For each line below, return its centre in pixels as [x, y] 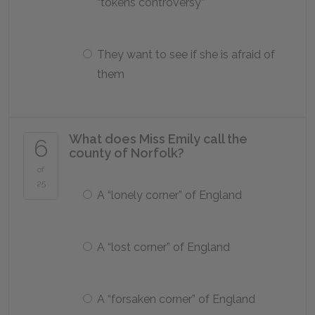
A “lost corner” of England [163, 247]
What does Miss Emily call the [158, 139]
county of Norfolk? [127, 153]
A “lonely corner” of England [169, 195]
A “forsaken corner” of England [176, 299]
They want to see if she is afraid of [186, 54]
